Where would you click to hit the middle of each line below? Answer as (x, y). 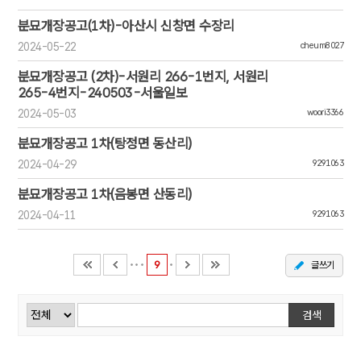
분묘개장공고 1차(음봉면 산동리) (104, 194)
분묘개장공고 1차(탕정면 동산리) (104, 143)
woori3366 (325, 112)
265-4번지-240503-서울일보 (102, 93)
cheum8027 (322, 46)
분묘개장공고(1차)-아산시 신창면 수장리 (126, 26)
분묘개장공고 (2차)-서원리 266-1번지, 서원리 (143, 77)
